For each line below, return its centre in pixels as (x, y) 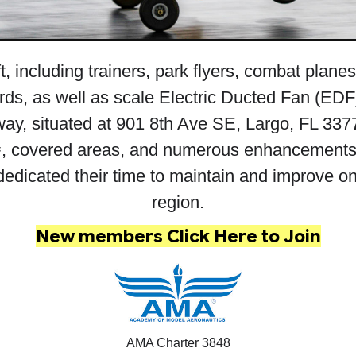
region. (178, 203)
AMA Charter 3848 (178, 343)
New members (99, 236)
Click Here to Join (242, 236)
